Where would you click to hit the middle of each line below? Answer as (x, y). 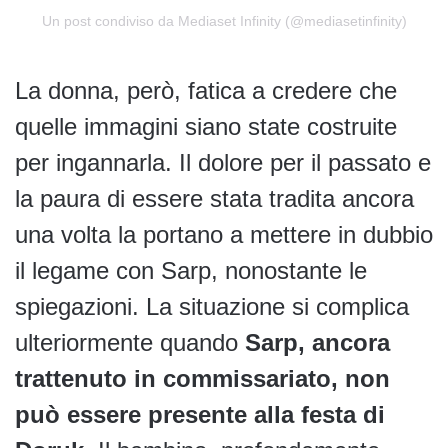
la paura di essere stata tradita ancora (214, 198)
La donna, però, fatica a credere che (206, 90)
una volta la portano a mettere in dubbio (224, 234)
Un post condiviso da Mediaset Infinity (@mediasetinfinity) (224, 20)
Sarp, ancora (317, 342)
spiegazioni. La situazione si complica (212, 306)
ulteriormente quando (130, 342)
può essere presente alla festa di (200, 414)
